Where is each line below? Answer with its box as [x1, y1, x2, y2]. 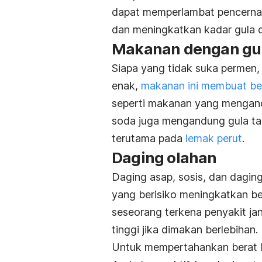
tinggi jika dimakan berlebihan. [112, 223, 258, 236]
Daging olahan [112, 149, 217, 167]
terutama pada [112, 132, 185, 145]
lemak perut [185, 132, 242, 145]
